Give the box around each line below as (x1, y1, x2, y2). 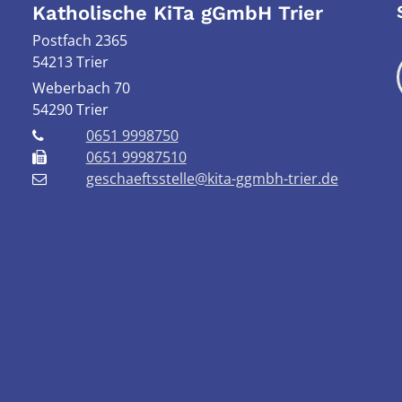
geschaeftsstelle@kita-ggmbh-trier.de (85, 168, 338, 188)
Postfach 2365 (31, 30, 127, 50)
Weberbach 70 (31, 77, 130, 98)
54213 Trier (31, 51, 109, 72)
